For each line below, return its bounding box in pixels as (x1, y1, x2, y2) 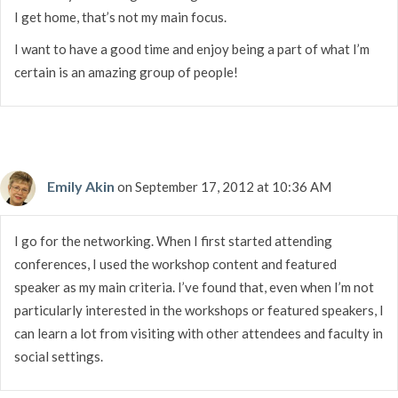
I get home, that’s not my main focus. (14, 8, 227, 25)
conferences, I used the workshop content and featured (14, 255, 337, 272)
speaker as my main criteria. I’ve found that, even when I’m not (14, 278, 374, 295)
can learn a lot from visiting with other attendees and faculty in (14, 324, 383, 341)
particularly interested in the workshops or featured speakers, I (14, 301, 384, 318)
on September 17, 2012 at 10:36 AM (117, 178, 331, 195)
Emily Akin (47, 177, 115, 195)
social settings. (14, 347, 103, 364)
